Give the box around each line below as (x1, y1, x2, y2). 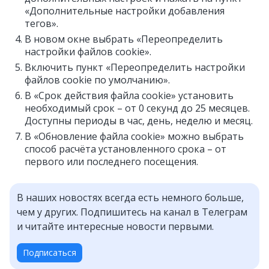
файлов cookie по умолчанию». (25, 73, 170, 86)
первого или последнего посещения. (25, 155, 198, 168)
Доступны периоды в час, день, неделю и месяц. (25, 114, 253, 127)
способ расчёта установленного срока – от (25, 142, 226, 156)
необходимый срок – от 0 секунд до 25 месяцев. (25, 101, 250, 115)
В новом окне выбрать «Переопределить (25, 32, 223, 46)
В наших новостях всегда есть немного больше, (17, 191, 244, 204)
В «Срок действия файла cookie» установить (25, 89, 234, 102)
